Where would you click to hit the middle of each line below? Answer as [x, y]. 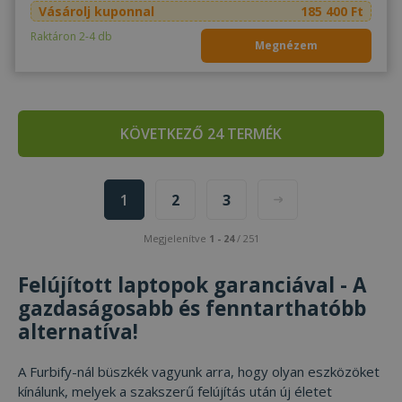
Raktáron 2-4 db [71, 37]
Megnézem [287, 46]
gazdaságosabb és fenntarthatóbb [192, 309]
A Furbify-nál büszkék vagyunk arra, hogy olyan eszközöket [199, 372]
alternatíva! [78, 332]
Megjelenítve [176, 239]
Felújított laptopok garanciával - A [192, 285]
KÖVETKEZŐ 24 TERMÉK [201, 134]
